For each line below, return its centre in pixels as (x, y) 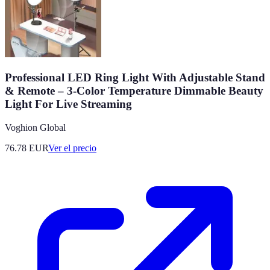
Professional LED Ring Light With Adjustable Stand (135, 77)
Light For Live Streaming (68, 104)
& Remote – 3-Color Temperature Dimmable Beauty (134, 90)
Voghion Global (35, 127)
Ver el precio (72, 148)
